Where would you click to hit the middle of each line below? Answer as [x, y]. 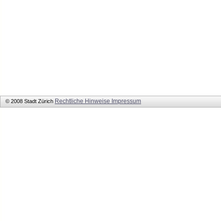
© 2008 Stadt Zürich [30, 101]
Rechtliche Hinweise [83, 101]
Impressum [126, 101]
